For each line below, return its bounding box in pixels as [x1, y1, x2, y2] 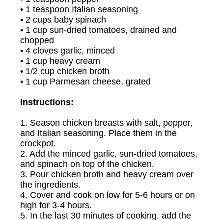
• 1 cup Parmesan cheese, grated [20, 77, 151, 86]
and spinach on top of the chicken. [20, 159, 154, 169]
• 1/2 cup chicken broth [20, 66, 110, 76]
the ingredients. [20, 180, 81, 190]
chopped [20, 35, 54, 45]
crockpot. [20, 138, 56, 148]
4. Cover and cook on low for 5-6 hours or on [20, 190, 195, 200]
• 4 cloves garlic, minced [20, 46, 115, 55]
